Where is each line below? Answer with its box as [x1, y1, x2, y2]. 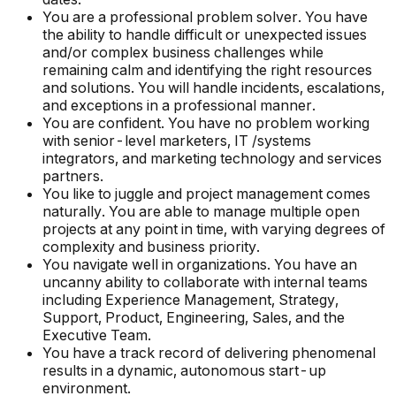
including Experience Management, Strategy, [42, 291, 339, 309]
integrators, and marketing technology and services [42, 149, 382, 168]
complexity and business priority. [42, 238, 260, 256]
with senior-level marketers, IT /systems [42, 132, 311, 150]
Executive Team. [42, 326, 151, 345]
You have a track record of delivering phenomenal [42, 344, 376, 362]
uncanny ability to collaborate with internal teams [42, 273, 368, 292]
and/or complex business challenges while [42, 43, 324, 62]
